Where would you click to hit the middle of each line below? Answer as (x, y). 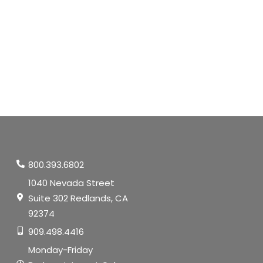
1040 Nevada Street (72, 183)
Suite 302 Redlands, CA (78, 198)
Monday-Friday (61, 250)
